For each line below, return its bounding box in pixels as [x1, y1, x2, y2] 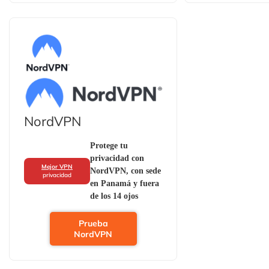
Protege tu [90, 141, 128, 150]
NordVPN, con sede [90, 166, 161, 175]
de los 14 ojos [90, 192, 138, 201]
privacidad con [90, 154, 144, 163]
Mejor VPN [41, 162, 73, 171]
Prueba [78, 218, 108, 229]
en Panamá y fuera [90, 179, 159, 188]
